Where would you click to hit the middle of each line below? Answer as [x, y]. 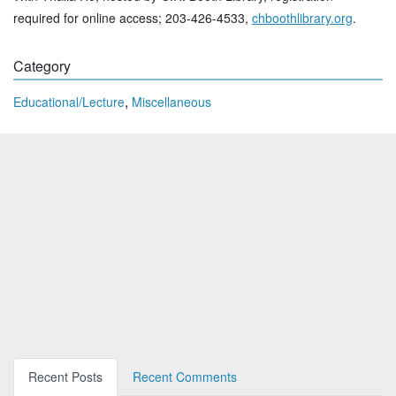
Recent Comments [185, 377]
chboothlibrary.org [302, 18]
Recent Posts [65, 377]
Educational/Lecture [69, 102]
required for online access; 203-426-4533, [133, 18]
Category [42, 66]
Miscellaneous [171, 102]
